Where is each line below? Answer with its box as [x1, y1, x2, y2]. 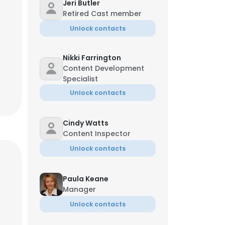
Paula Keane [63, 174, 108, 184]
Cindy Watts [63, 118, 108, 128]
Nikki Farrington [63, 53, 121, 63]
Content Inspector [63, 129, 131, 139]
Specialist [63, 74, 98, 84]
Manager [63, 184, 96, 194]
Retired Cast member [63, 9, 142, 19]
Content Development [63, 63, 144, 73]
